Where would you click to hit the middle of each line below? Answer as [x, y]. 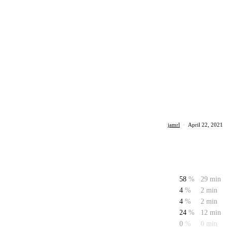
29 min [211, 179]
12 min [211, 213]
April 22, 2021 [205, 125]
